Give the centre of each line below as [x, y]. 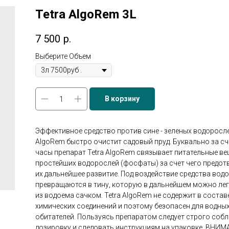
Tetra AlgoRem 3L [86, 14]
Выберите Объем [63, 56]
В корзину [122, 99]
